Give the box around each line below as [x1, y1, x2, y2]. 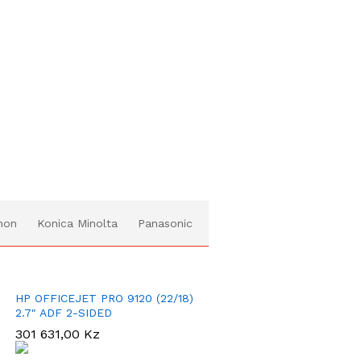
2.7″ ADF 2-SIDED [15, 305, 112, 319]
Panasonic [138, 216, 193, 230]
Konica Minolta [37, 216, 118, 230]
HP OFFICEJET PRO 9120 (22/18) [15, 291, 193, 305]
